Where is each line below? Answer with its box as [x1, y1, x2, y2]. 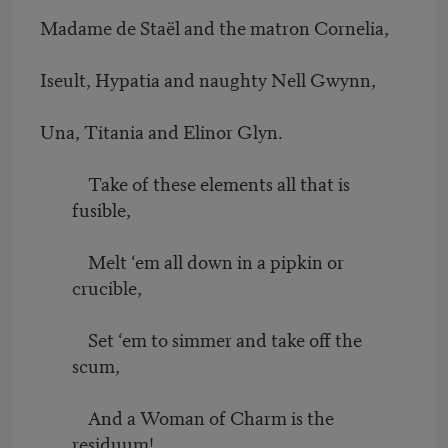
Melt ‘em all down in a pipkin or [40, 246, 344, 274]
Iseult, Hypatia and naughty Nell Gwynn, [40, 64, 376, 92]
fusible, [72, 194, 131, 222]
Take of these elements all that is [40, 168, 350, 196]
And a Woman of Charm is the [40, 402, 334, 430]
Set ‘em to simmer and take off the [40, 324, 362, 352]
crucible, [72, 272, 142, 300]
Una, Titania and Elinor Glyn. [40, 116, 283, 144]
